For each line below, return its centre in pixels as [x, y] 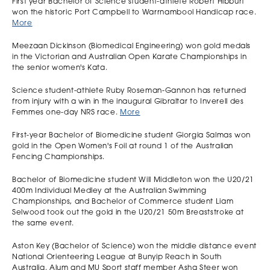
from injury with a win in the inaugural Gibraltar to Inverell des [128, 102]
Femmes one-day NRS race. [66, 113]
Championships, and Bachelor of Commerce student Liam [123, 202]
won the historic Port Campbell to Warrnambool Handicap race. [134, 13]
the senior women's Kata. [60, 68]
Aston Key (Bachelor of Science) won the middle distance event [135, 246]
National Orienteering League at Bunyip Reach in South [117, 257]
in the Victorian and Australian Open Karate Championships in [130, 57]
